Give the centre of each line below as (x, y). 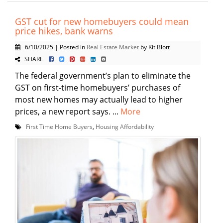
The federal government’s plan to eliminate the (103, 75)
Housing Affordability (125, 126)
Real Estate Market (113, 47)
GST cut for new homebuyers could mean (102, 21)
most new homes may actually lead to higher (99, 99)
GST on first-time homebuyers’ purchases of (98, 87)
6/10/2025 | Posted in (54, 47)
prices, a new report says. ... (68, 111)
